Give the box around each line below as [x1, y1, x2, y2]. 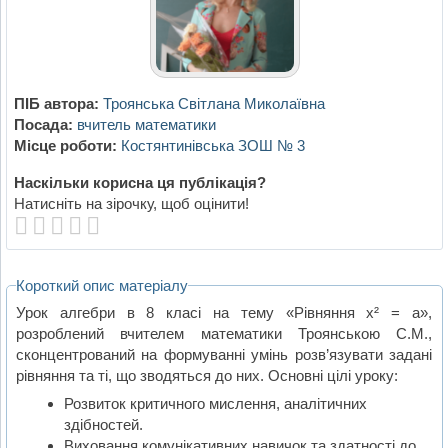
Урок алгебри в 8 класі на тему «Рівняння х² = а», [16, 303, 433, 321]
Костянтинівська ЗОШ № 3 [120, 137, 305, 155]
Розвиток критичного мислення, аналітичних [63, 395, 367, 413]
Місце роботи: [13, 137, 117, 155]
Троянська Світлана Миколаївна [102, 95, 325, 113]
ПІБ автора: [13, 95, 99, 113]
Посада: [13, 116, 73, 134]
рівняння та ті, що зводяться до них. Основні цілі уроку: [16, 366, 399, 384]
